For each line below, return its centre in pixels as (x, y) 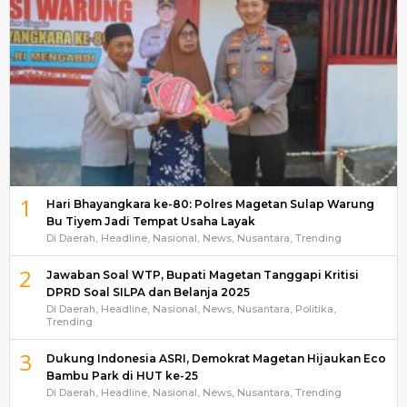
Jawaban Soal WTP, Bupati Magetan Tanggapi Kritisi (203, 274)
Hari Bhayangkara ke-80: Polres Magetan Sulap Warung (210, 203)
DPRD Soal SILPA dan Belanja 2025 (148, 292)
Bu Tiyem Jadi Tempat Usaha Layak (151, 221)
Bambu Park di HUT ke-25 (122, 375)
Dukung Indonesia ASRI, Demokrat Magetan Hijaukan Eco (216, 358)
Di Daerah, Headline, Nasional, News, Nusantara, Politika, (191, 308)
